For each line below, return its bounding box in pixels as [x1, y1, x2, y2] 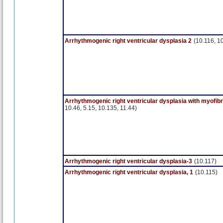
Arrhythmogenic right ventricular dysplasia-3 [65, 158, 192, 165]
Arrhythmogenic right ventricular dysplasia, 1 [65, 169, 193, 176]
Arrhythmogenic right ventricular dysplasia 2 [65, 37, 192, 44]
